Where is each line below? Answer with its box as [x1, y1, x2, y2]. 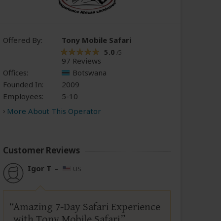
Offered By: [3, 35, 42, 45]
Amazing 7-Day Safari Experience [13, 201, 160, 214]
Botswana [73, 68, 107, 78]
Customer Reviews [3, 145, 80, 156]
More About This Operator [7, 106, 101, 116]
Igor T [28, 163, 51, 174]
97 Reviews [62, 56, 101, 66]
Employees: [3, 91, 43, 102]
